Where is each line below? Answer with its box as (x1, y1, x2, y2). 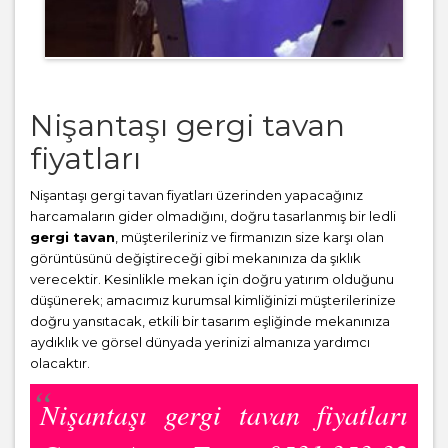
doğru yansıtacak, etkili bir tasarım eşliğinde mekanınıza (30, 313, 390, 330)
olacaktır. (30, 355, 90, 372)
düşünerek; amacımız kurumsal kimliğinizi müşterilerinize (30, 292, 396, 309)
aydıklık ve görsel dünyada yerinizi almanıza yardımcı (30, 334, 370, 351)
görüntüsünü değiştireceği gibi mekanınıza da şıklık (30, 250, 361, 267)
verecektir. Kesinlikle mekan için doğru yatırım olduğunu (30, 271, 394, 288)
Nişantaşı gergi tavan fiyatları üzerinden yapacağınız (30, 187, 363, 204)
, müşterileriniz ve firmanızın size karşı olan (115, 229, 384, 246)
